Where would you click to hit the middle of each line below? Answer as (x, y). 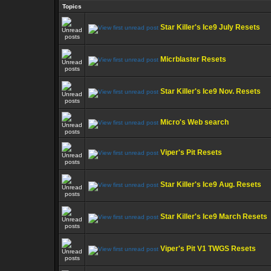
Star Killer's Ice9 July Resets (210, 27)
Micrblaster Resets (193, 59)
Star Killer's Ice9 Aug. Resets (211, 184)
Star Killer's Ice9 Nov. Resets (211, 91)
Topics (72, 6)
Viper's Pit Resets (191, 152)
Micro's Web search (194, 122)
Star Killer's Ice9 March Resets (214, 217)
